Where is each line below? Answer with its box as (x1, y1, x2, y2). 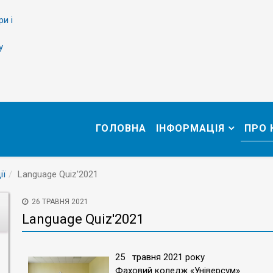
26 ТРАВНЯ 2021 (32, 197, 88, 206)
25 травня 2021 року (115, 252, 205, 263)
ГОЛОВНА (96, 122, 146, 134)
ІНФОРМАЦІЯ (156, 122, 225, 134)
